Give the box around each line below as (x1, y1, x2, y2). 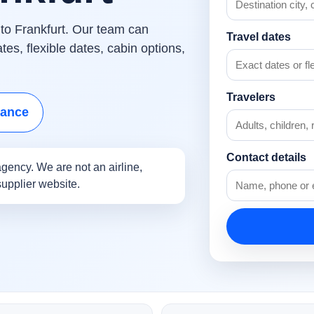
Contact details (226, 151, 307, 164)
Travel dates (226, 31, 292, 43)
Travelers (226, 91, 276, 104)
